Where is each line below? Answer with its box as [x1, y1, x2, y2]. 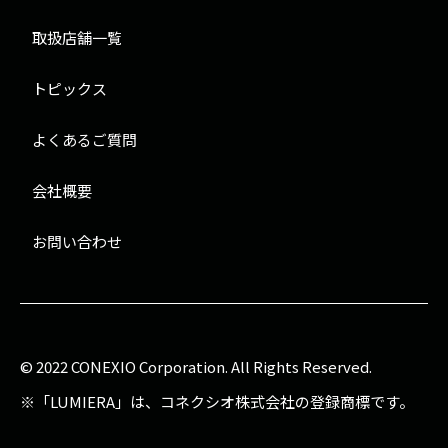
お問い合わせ [32, 231, 122, 253]
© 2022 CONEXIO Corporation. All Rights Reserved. [20, 356, 372, 378]
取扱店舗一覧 [32, 27, 122, 49]
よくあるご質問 [32, 129, 137, 151]
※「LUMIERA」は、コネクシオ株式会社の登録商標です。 [20, 391, 414, 413]
